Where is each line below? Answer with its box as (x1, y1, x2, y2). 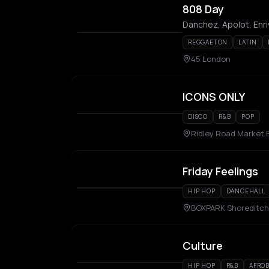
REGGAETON (188, 38, 228, 46)
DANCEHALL (226, 187, 265, 195)
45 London (191, 53, 231, 64)
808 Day (183, 2, 224, 16)
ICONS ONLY (183, 89, 245, 104)
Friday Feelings (183, 164, 258, 178)
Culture (183, 238, 223, 253)
